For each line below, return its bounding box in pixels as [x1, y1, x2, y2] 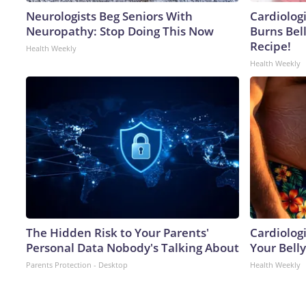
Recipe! [250, 38, 291, 54]
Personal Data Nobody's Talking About [26, 239, 239, 255]
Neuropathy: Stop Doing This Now [26, 23, 214, 39]
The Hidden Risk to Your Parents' [26, 224, 209, 240]
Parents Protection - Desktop [26, 259, 128, 270]
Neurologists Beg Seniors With [26, 8, 193, 24]
